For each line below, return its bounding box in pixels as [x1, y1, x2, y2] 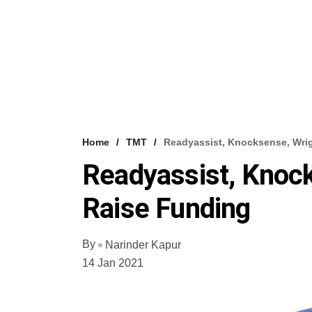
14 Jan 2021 [82, 257, 143, 270]
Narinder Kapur [105, 239, 181, 251]
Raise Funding [82, 192, 251, 226]
